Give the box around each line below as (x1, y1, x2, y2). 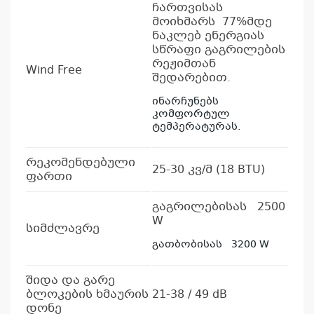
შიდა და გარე (26, 272, 115, 290)
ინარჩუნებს (152, 94, 219, 110)
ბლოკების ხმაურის (26, 286, 149, 304)
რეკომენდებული (26, 154, 135, 172)
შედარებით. (152, 69, 231, 88)
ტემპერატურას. (152, 119, 240, 135)
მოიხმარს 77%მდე (152, 13, 272, 32)
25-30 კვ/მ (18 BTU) (152, 161, 265, 179)
